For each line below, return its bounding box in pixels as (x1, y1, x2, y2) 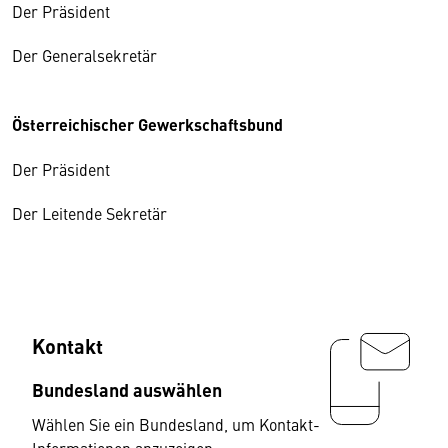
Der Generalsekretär (12, 44, 157, 66)
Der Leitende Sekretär (12, 202, 167, 224)
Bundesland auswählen (32, 376, 222, 402)
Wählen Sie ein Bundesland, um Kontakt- (32, 413, 320, 435)
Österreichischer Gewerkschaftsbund (12, 113, 283, 136)
